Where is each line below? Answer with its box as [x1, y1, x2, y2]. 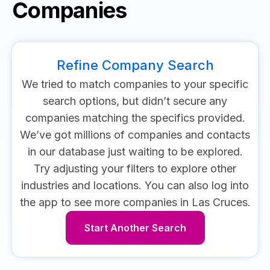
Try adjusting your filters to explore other [34, 162, 236, 175]
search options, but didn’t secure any [43, 95, 227, 107]
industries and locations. [21, 179, 142, 192]
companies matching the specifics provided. [25, 111, 245, 124]
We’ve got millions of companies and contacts [20, 128, 250, 141]
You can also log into [142, 179, 249, 192]
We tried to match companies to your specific [22, 78, 248, 90]
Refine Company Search [56, 57, 214, 73]
